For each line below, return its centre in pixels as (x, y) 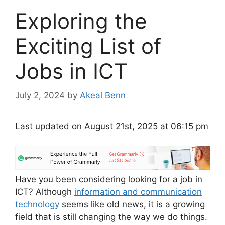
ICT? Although (45, 192)
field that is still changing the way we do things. (111, 217)
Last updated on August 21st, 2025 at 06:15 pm (112, 126)
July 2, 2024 (40, 96)
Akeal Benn (103, 96)
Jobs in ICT (71, 71)
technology (37, 204)
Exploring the (81, 21)
